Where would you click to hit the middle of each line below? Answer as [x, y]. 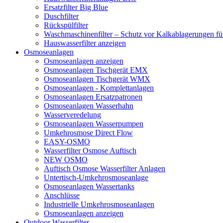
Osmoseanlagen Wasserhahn [89, 106]
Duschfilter [61, 16]
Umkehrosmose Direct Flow [88, 133]
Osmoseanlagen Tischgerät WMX [97, 79]
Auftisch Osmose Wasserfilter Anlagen [105, 168]
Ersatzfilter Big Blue [76, 7]
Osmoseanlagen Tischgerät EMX [96, 70]
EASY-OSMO [67, 142]
